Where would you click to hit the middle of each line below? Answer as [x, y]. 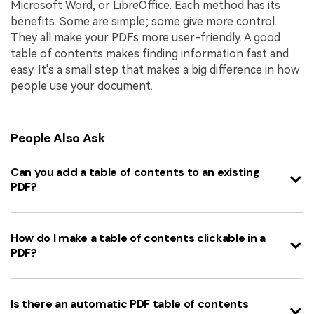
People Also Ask [58, 138]
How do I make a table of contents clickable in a [138, 238]
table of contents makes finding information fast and [150, 54]
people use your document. [82, 86]
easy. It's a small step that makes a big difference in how [155, 70]
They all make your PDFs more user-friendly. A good [145, 38]
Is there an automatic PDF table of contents [130, 304]
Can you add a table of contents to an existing [135, 172]
